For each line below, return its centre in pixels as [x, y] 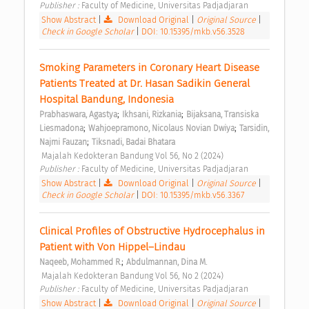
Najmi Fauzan [63, 142]
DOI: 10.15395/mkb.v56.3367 [193, 195]
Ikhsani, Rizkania [152, 115]
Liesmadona [61, 129]
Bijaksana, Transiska [222, 115]
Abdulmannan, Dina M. [167, 262]
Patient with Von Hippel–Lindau [114, 247]
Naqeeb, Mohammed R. [80, 262]
